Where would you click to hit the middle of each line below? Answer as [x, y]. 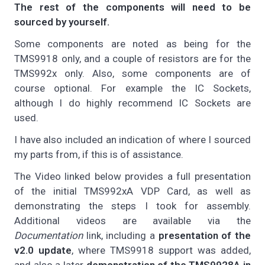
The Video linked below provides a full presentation [132, 177]
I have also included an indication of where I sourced [132, 140]
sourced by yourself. [62, 22]
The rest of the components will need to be [132, 7]
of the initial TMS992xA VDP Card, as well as [132, 191]
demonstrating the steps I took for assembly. [132, 206]
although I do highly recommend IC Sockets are [132, 103]
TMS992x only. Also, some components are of [132, 74]
